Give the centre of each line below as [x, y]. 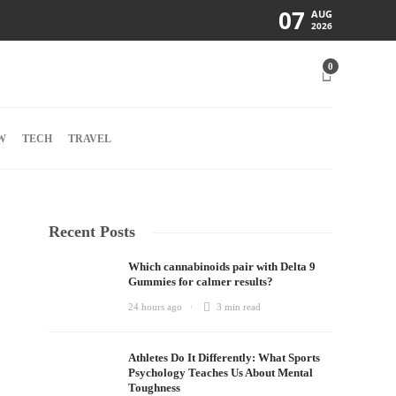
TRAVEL [89, 139]
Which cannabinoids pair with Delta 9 [222, 267]
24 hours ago [156, 307]
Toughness [156, 388]
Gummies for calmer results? [202, 282]
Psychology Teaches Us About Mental [221, 373]
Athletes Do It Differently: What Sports [225, 358]
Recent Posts [92, 232]
